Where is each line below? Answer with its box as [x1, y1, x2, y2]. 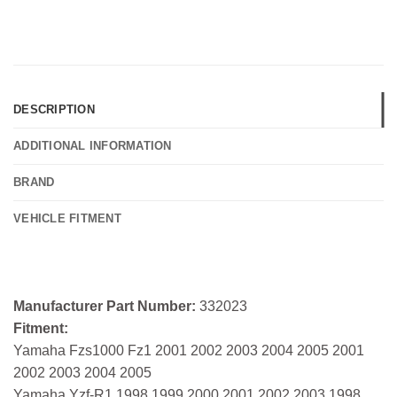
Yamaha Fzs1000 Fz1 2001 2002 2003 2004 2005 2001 [13, 343, 364, 359]
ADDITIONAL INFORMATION [13, 139, 172, 153]
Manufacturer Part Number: [13, 299, 199, 315]
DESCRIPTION [13, 103, 95, 117]
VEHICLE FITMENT [13, 212, 121, 226]
